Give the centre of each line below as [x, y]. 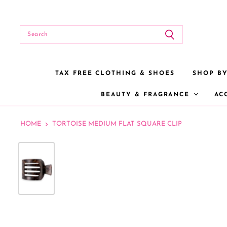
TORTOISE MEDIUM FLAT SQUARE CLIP [117, 124]
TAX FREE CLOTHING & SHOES [115, 73]
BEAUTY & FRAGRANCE [147, 95]
